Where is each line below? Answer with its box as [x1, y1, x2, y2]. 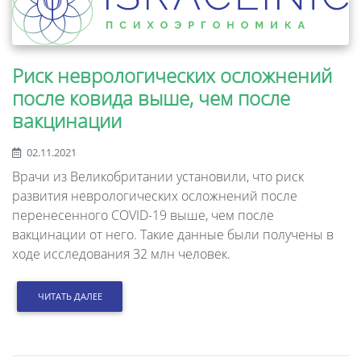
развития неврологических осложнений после [12, 186, 297, 205]
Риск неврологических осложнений [12, 61, 332, 89]
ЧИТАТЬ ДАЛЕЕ [37, 289, 102, 302]
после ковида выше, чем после [12, 84, 290, 111]
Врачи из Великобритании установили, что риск [12, 167, 304, 185]
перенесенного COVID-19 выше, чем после [12, 205, 274, 224]
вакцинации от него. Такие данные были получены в [12, 225, 334, 243]
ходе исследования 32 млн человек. [12, 244, 230, 263]
